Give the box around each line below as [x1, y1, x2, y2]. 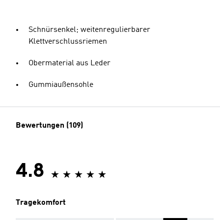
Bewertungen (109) [16, 122, 83, 130]
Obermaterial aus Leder [28, 59, 110, 67]
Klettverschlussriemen [28, 38, 107, 46]
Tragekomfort [16, 199, 66, 207]
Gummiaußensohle [28, 81, 93, 89]
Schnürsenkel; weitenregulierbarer [28, 26, 150, 34]
